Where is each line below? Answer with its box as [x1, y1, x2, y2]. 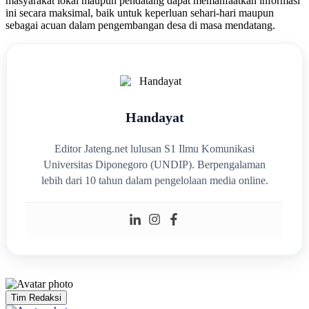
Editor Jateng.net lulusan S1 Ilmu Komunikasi [54, 143, 255, 155]
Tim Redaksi [11, 292, 61, 303]
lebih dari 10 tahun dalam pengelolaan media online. [41, 175, 268, 187]
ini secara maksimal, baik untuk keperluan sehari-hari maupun [6, 6, 274, 19]
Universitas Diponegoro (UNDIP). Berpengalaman [43, 159, 266, 171]
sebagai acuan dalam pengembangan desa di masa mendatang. [6, 19, 275, 31]
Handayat [125, 110, 184, 126]
